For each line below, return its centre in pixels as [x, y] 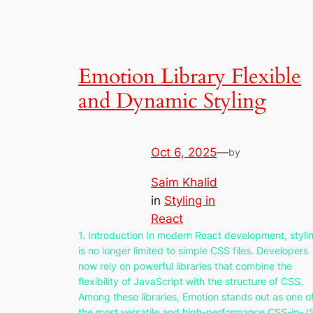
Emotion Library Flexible [190, 77]
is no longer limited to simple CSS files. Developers [193, 250]
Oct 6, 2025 [184, 152]
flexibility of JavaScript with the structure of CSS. [191, 281]
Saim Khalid [184, 182]
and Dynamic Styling [172, 102]
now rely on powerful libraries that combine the [185, 265]
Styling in [190, 200]
